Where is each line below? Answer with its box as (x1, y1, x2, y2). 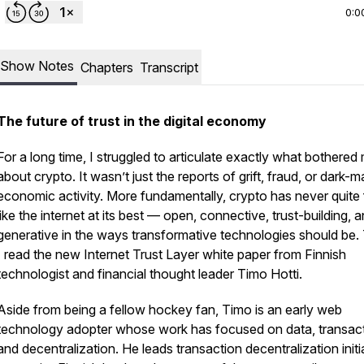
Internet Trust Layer (84, 246, 199, 262)
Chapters (80, 59, 133, 76)
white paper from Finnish (199, 246, 346, 262)
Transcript (140, 59, 198, 76)
